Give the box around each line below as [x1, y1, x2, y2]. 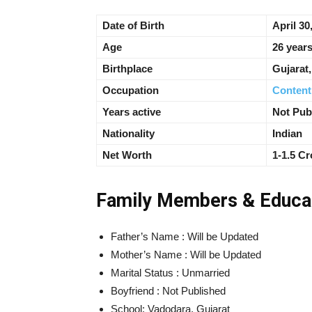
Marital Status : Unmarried [111, 267, 230, 279]
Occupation [102, 84, 159, 97]
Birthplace [102, 63, 153, 75]
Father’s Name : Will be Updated [111, 231, 258, 243]
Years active [102, 106, 161, 118]
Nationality [102, 127, 155, 140]
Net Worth [102, 149, 152, 162]
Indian [272, 127, 302, 140]
